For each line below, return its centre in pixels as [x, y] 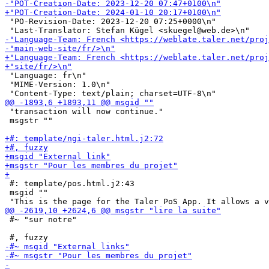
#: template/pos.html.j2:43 [70, 183]
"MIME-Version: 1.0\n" [58, 84]
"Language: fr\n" [46, 75]
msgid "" [26, 192]
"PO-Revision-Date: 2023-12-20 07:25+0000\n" [110, 21]
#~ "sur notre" [41, 219]
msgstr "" [29, 120]
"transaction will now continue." [84, 111]
